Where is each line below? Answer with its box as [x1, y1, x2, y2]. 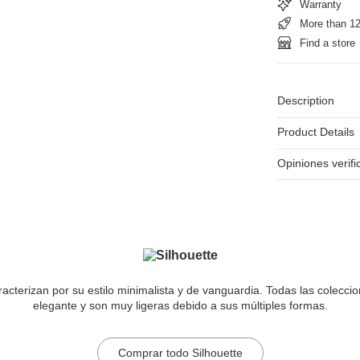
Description [276, 94, 334, 108]
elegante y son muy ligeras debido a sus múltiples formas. [32, 299, 328, 313]
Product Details [276, 125, 354, 139]
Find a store [299, 36, 355, 49]
